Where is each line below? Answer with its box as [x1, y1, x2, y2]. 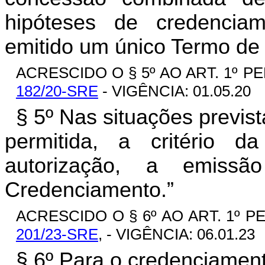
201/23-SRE [15, 225, 98, 243]
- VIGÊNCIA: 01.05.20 [98, 82, 251, 100]
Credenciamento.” [5, 177, 174, 202]
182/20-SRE [15, 82, 98, 100]
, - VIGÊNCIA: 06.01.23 [98, 225, 255, 243]
